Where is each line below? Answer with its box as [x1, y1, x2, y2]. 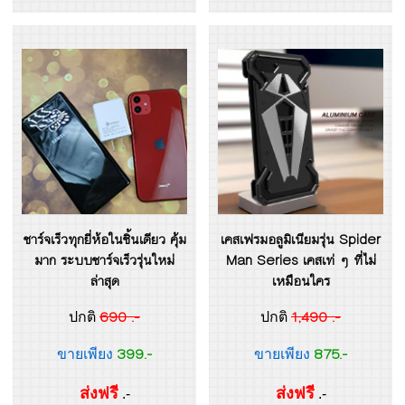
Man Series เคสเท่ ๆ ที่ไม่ [225, 250, 376, 271]
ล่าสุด [89, 270, 119, 292]
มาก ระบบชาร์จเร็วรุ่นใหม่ [34, 250, 174, 271]
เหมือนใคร [271, 270, 330, 292]
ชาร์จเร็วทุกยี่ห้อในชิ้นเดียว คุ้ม [23, 229, 186, 250]
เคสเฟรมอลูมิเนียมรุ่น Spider [221, 229, 381, 250]
